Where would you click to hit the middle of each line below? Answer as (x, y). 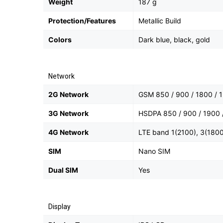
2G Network (68, 94)
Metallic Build (160, 21)
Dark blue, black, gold (174, 40)
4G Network (68, 132)
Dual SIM (63, 170)
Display (59, 207)
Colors (60, 40)
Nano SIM (154, 151)
